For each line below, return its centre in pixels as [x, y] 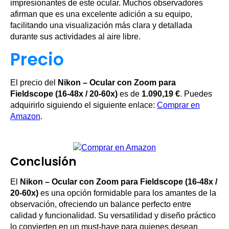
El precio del [34, 83]
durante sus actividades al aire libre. [75, 37]
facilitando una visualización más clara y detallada [101, 26]
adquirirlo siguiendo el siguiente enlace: [84, 105]
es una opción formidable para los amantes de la [127, 193]
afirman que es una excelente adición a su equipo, [101, 14]
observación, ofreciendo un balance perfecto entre [101, 204]
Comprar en [178, 105]
